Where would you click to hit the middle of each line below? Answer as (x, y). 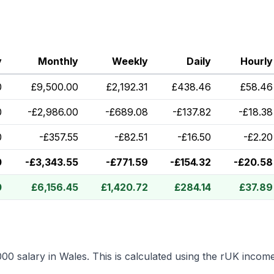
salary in (37, 256)
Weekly (130, 61)
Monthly (58, 61)
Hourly (257, 61)
